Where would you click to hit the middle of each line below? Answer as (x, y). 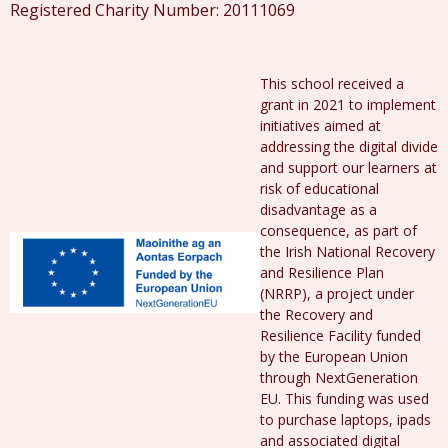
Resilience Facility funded (340, 335)
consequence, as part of (338, 230)
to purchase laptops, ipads (345, 419)
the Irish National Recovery (347, 251)
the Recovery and (316, 314)
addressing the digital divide (349, 146)
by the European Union (334, 356)
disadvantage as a (318, 209)
